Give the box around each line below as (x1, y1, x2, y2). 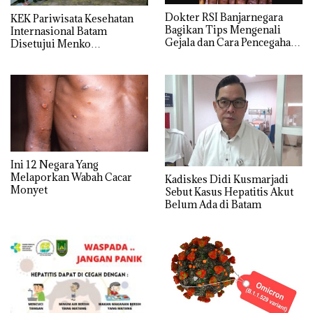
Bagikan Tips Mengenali (165, 22, 281, 36)
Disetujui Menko (10, 36, 91, 50)
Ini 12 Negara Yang (10, 158, 99, 172)
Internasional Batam (10, 24, 107, 38)
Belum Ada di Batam (165, 197, 261, 211)
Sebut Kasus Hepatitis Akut (165, 184, 293, 198)
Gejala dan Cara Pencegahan (165, 35, 297, 49)
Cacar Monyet (165, 48, 231, 61)
